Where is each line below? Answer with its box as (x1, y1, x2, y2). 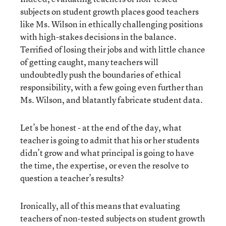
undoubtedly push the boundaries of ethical (20, 69, 181, 80)
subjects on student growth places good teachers (20, 6, 199, 17)
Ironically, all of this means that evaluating (20, 200, 180, 211)
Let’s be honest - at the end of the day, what (20, 122, 182, 133)
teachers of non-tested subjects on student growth (20, 212, 205, 224)
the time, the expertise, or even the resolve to (20, 159, 189, 171)
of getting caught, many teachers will (20, 56, 158, 68)
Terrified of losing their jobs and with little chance (20, 43, 205, 55)
